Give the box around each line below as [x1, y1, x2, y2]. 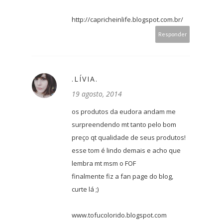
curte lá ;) [72, 185, 99, 194]
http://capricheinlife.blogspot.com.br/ [72, 15, 183, 24]
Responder [158, 31, 187, 38]
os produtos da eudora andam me [72, 107, 176, 116]
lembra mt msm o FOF [72, 159, 136, 168]
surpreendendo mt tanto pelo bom [72, 120, 176, 129]
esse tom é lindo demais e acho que [72, 146, 181, 155]
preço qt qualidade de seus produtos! [72, 133, 186, 142]
